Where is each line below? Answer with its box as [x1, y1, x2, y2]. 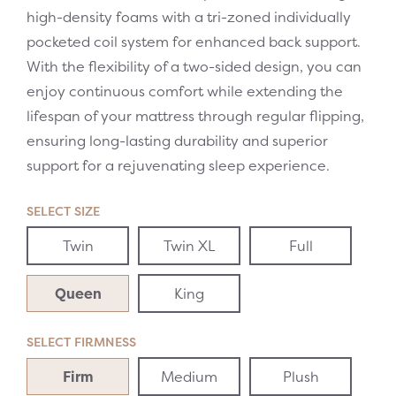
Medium [161, 367, 218, 386]
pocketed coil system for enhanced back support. [27, 32, 361, 51]
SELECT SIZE [27, 202, 100, 219]
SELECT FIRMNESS [27, 333, 136, 350]
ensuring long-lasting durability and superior [27, 131, 328, 150]
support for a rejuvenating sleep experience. [27, 156, 330, 175]
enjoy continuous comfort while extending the [27, 81, 343, 101]
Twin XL [164, 236, 216, 255]
